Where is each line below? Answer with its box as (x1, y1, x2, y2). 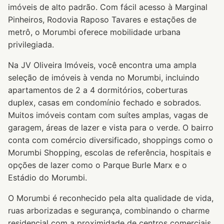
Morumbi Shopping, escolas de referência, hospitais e (8, 147, 211, 157)
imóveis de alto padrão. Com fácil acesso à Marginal (8, 2, 207, 12)
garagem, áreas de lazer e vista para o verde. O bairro (8, 122, 213, 132)
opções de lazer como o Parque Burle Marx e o (8, 160, 187, 170)
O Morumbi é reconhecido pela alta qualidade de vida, (8, 193, 213, 203)
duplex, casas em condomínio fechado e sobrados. (8, 97, 201, 107)
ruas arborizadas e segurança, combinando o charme (8, 205, 209, 215)
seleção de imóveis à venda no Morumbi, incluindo (8, 72, 199, 82)
